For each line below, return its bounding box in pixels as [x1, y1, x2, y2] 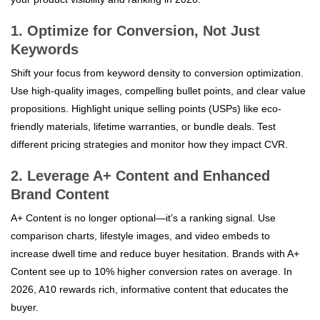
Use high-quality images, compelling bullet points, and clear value [11, 84, 306, 96]
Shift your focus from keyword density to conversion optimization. [11, 66, 304, 79]
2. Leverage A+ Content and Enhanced [11, 167, 270, 184]
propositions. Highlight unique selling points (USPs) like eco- [11, 102, 281, 114]
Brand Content [11, 186, 109, 202]
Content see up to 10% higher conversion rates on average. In [11, 265, 292, 277]
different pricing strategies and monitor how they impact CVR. [11, 138, 288, 150]
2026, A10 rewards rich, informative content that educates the [11, 283, 289, 295]
